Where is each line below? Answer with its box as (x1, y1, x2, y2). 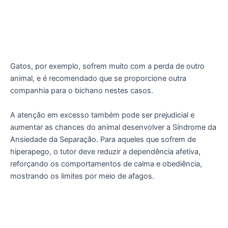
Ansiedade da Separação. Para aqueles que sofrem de (10, 134, 196, 144)
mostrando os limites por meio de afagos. (10, 171, 154, 181)
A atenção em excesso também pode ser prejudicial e (10, 110, 194, 120)
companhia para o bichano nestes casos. (10, 86, 153, 96)
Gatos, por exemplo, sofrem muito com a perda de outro (10, 62, 205, 71)
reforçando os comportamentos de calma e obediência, (10, 159, 202, 168)
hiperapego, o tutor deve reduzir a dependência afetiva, (10, 147, 201, 156)
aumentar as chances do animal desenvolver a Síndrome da (10, 122, 216, 132)
